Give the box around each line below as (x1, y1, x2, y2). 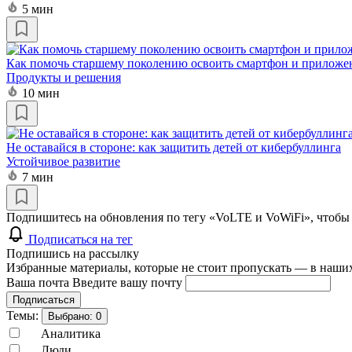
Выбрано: (48, 310, 96, 322)
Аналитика (41, 326, 101, 340)
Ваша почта (6, 275, 72, 289)
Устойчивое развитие (6, 154, 120, 168)
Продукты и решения (6, 70, 121, 84)
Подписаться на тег (28, 232, 133, 246)
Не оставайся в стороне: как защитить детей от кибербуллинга (6, 140, 341, 154)
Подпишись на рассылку (6, 246, 139, 260)
